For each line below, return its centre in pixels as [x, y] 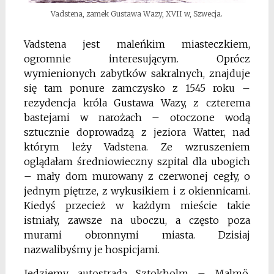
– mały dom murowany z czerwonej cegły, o [137, 176]
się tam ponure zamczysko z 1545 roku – [137, 88]
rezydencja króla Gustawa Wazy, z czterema [137, 102]
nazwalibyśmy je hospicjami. [91, 249]
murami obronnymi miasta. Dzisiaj [137, 235]
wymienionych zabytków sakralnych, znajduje [137, 73]
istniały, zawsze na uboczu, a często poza [137, 220]
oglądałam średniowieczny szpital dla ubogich [137, 161]
